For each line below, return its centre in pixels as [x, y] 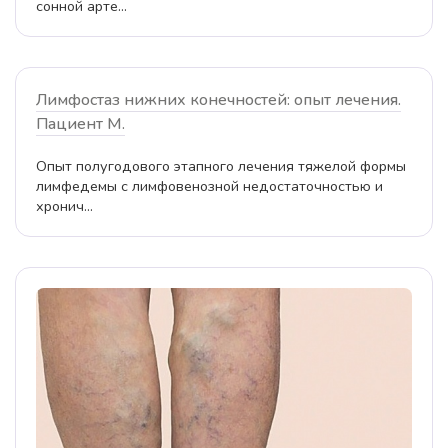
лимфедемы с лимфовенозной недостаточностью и [209, 186]
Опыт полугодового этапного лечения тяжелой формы [221, 166]
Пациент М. [80, 124]
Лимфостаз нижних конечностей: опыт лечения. [218, 100]
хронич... [64, 206]
